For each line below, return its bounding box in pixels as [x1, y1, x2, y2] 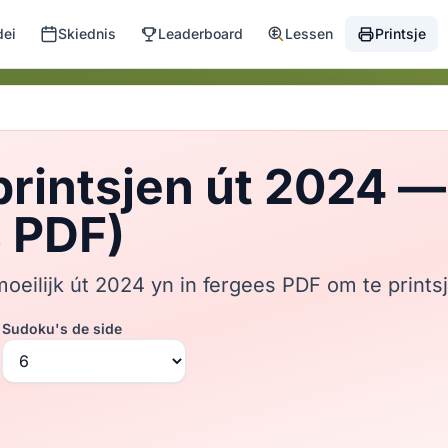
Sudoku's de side [2, 320, 122, 337]
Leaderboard [158, 25, 244, 42]
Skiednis [58, 25, 117, 42]
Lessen [285, 25, 334, 42]
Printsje [375, 25, 427, 42]
